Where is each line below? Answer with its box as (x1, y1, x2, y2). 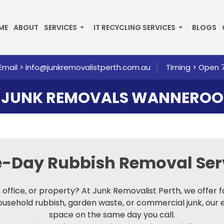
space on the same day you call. (49, 209, 175, 220)
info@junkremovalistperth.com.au (25, 61, 150, 72)
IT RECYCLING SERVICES (93, 22, 175, 32)
